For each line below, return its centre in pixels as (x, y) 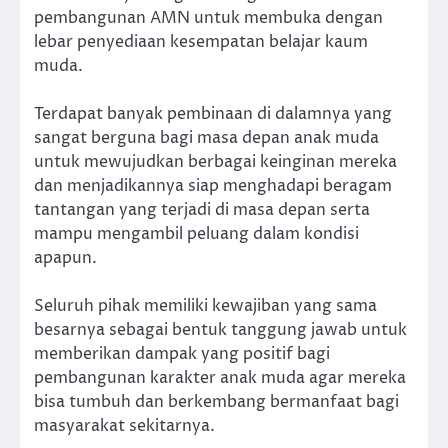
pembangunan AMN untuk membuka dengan (208, 17)
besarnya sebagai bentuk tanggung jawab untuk (220, 329)
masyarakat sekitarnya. (124, 425)
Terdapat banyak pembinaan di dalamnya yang (213, 113)
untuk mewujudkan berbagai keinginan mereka (215, 161)
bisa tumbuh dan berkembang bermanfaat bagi (216, 401)
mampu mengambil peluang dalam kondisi (196, 233)
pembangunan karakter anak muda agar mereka (220, 377)
